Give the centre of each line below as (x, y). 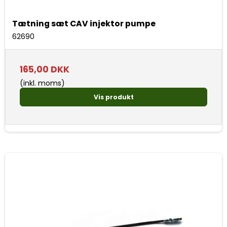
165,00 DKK (45, 70)
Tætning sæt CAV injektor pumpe (84, 24)
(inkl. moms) (42, 83)
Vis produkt (113, 97)
